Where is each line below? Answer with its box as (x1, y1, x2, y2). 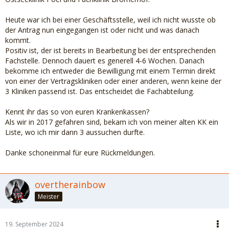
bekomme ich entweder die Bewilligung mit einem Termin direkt (5, 66, 216, 76)
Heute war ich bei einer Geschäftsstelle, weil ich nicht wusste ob (5, 15, 216, 25)
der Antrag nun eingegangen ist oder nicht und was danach (5, 25, 199, 35)
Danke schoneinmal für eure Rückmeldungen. (5, 148, 155, 157)
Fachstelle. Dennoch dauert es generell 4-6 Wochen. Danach (5, 56, 204, 65)
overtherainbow (35, 178, 105, 191)
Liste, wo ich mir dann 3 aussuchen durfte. (5, 127, 145, 137)
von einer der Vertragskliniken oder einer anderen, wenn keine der (5, 76, 221, 86)
